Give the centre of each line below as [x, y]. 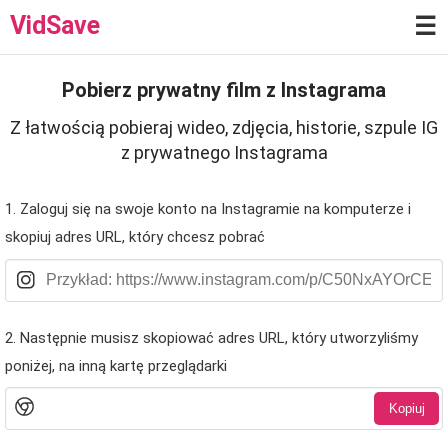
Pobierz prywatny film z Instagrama [224, 90]
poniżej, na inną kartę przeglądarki [116, 365]
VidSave [55, 25]
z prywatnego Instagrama [224, 152]
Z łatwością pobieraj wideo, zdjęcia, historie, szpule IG [224, 127]
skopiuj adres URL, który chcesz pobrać [135, 237]
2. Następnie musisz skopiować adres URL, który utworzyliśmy [211, 337]
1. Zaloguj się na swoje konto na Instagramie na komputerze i [208, 209]
